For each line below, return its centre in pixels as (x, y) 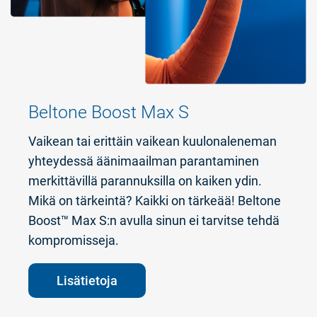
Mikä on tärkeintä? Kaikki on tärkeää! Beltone (155, 201)
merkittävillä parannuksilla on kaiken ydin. (145, 181)
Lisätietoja (87, 281)
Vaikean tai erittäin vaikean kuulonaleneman (152, 142)
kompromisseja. (74, 241)
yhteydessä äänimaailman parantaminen (144, 161)
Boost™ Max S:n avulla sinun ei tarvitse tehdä (154, 221)
